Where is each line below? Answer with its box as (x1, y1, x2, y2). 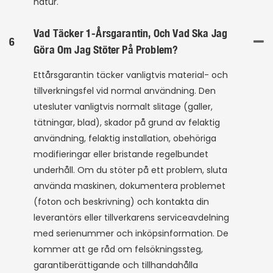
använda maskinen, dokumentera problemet (34, 180, 225, 193)
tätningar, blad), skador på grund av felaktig (34, 116, 220, 129)
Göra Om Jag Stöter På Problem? (34, 43, 179, 57)
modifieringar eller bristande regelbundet (34, 148, 208, 161)
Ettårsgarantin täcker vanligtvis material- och (34, 69, 228, 82)
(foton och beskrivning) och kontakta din (34, 196, 209, 208)
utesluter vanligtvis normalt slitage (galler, (34, 101, 213, 113)
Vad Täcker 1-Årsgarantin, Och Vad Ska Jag (34, 26, 228, 40)
